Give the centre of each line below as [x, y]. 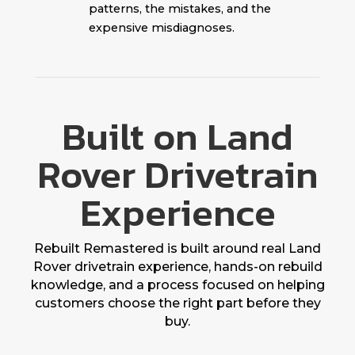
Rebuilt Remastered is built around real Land [177, 248]
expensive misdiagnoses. [161, 27]
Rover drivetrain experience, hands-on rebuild [177, 266]
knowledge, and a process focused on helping [177, 284]
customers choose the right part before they [177, 303]
